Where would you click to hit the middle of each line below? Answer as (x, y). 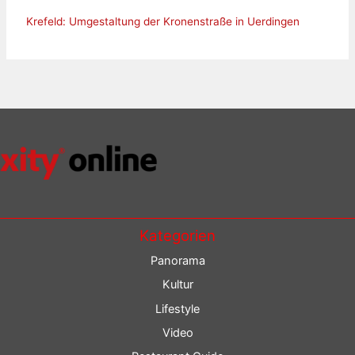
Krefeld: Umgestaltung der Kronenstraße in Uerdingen (162, 21)
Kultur (177, 285)
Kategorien (177, 235)
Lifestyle (177, 309)
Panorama (177, 261)
